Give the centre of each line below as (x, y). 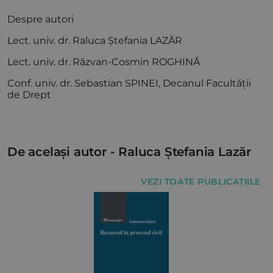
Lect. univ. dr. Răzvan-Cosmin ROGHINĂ (104, 62)
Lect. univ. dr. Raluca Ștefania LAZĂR (95, 41)
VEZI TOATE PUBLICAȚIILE (201, 182)
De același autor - (61, 152)
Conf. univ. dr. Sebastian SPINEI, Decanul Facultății (129, 83)
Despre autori (41, 19)
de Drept (29, 95)
